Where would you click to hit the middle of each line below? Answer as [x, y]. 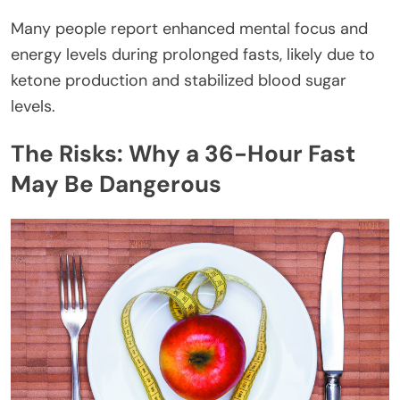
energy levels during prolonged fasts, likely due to [193, 54]
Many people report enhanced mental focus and [189, 28]
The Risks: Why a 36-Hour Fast [183, 154]
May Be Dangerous [116, 184]
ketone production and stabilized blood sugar [179, 80]
